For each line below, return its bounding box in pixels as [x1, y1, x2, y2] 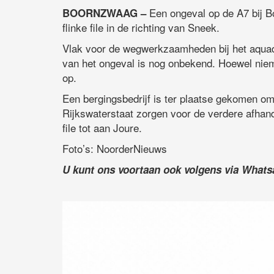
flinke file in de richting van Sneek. [62, 20, 220, 35]
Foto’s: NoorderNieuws [62, 141, 167, 157]
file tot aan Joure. [62, 120, 142, 136]
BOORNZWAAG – [62, 6, 146, 21]
